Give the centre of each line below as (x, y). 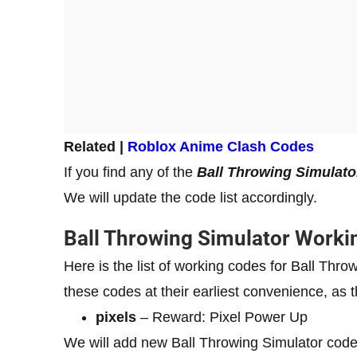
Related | (96, 147)
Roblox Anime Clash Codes (221, 147)
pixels (116, 318)
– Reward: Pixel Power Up (222, 318)
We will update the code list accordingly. (190, 198)
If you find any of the (130, 173)
